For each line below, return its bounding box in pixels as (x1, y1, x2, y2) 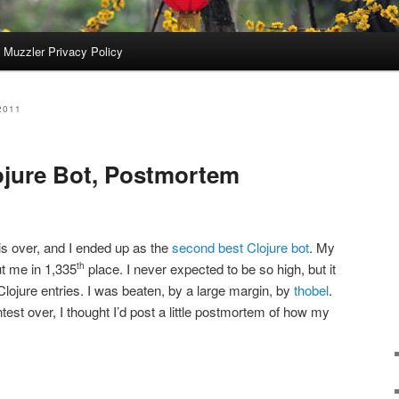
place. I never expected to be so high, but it (85, 258, 336, 278)
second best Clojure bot (172, 237, 309, 256)
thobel (294, 280, 329, 299)
